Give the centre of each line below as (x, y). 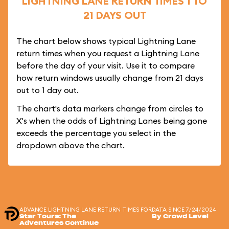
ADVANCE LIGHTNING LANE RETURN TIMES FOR (86, 210)
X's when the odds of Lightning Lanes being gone (112, 121)
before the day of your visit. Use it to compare (106, 65)
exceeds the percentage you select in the (96, 133)
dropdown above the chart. (71, 145)
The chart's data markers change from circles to (110, 108)
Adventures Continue (59, 223)
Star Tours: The (48, 216)
